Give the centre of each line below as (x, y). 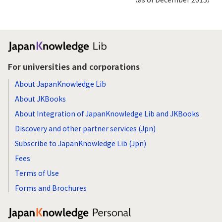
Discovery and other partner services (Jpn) (85, 128)
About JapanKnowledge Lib (60, 83)
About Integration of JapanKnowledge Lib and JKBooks (107, 113)
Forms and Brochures (51, 188)
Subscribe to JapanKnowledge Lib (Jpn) (81, 143)
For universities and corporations (74, 66)
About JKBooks (40, 98)
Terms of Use (37, 173)
